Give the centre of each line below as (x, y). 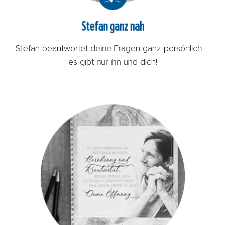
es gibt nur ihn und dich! (113, 62)
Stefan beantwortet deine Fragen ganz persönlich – (113, 48)
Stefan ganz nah (113, 26)
